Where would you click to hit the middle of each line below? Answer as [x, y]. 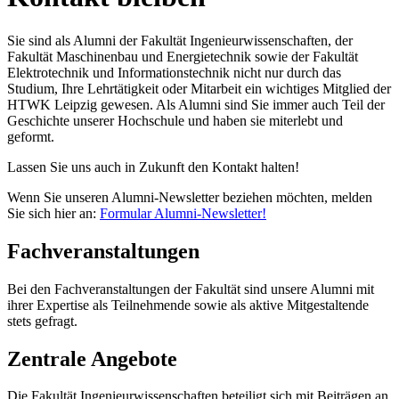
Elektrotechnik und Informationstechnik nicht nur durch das [174, 72]
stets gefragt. [42, 321]
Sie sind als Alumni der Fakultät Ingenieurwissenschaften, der [180, 40]
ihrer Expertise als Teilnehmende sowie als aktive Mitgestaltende [188, 305]
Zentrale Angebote [92, 358]
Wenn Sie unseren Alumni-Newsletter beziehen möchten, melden [190, 197]
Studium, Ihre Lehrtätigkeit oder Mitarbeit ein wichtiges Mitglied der [199, 88]
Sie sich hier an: [53, 213]
